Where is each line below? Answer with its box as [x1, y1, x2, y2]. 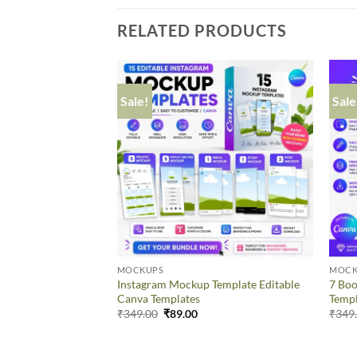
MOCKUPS [116, 264, 164, 275]
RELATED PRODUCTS [117, 21, 287, 41]
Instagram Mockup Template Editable [116, 277, 300, 291]
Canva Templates [116, 291, 200, 305]
